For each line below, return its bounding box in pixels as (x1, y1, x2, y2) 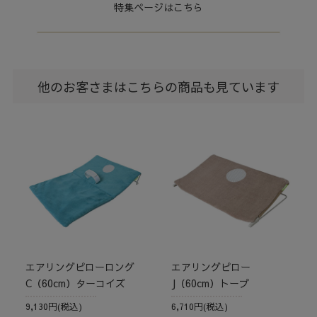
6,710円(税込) (171, 299, 229, 312)
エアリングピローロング (25, 259, 135, 274)
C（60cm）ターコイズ (25, 275, 126, 290)
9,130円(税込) (25, 299, 83, 312)
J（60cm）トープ (171, 275, 250, 290)
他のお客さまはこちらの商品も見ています (38, 77, 279, 96)
